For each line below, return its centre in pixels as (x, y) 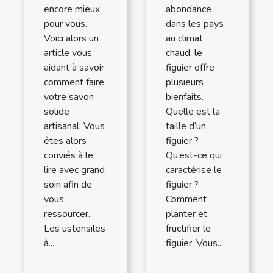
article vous (68, 53)
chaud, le (184, 53)
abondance (189, 9)
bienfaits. (185, 97)
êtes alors (65, 141)
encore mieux (72, 9)
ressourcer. (67, 214)
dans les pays (195, 24)
